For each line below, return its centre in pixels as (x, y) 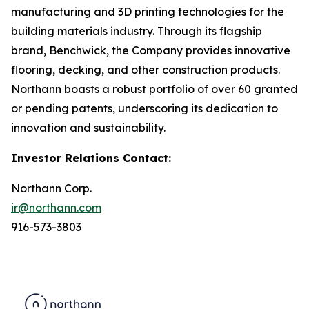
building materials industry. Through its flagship (137, 31)
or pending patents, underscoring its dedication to (144, 108)
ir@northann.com (56, 208)
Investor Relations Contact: (91, 158)
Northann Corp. (51, 188)
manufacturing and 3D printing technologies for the (148, 12)
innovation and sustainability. (88, 128)
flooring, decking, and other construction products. (146, 70)
